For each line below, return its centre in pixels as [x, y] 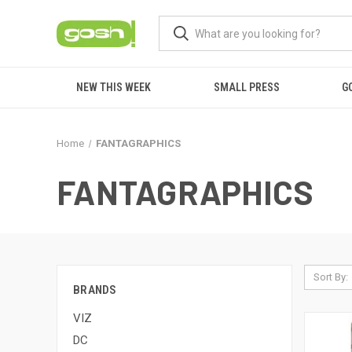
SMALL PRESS [246, 87]
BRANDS [95, 290]
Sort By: [330, 277]
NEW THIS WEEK [113, 87]
